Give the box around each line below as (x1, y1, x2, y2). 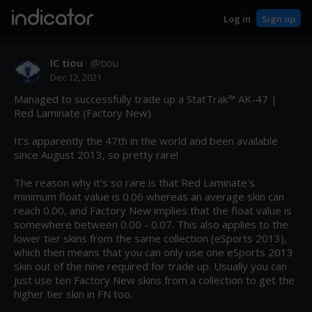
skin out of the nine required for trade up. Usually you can (14, 259, 287, 273)
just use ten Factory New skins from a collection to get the (14, 273, 295, 287)
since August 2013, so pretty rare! (14, 148, 178, 162)
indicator (11, 8, 93, 31)
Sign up (262, 12, 295, 25)
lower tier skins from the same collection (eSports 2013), (14, 231, 287, 245)
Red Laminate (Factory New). (14, 106, 153, 120)
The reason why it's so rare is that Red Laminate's (14, 175, 255, 189)
